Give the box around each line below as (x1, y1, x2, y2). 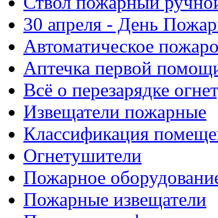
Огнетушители (23, 145, 142, 166)
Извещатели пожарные (23, 101, 206, 122)
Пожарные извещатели (23, 188, 206, 210)
